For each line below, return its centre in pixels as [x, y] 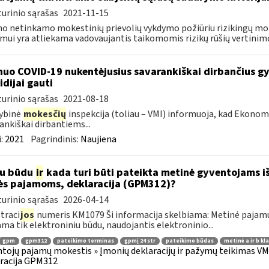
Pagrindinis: [55, 139]
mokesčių [44, 114]
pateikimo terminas [85, 241]
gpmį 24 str [140, 241]
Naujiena [98, 139]
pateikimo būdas [189, 241]
